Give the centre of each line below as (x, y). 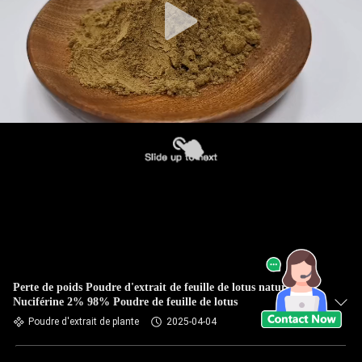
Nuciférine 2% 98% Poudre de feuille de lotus (125, 302)
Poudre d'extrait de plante (84, 322)
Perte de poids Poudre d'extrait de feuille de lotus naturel (154, 287)
